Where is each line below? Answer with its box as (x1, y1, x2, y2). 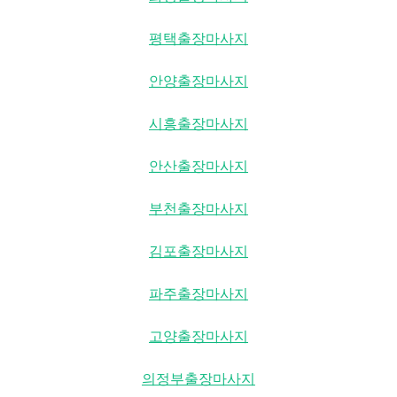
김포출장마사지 (149, 241, 248, 261)
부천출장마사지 (149, 198, 248, 218)
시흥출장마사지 (149, 113, 248, 133)
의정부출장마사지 (142, 369, 255, 388)
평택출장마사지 (149, 28, 248, 48)
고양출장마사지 (149, 326, 248, 346)
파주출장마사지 (149, 284, 248, 303)
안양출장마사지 (149, 71, 248, 90)
